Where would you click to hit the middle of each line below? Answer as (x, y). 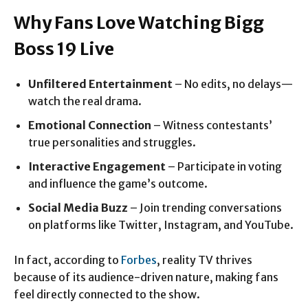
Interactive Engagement (97, 167)
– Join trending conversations (205, 208)
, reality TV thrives (205, 260)
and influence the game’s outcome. (118, 184)
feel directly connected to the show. (107, 295)
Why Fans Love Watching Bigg (139, 23)
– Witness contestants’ (212, 125)
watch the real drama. (85, 101)
